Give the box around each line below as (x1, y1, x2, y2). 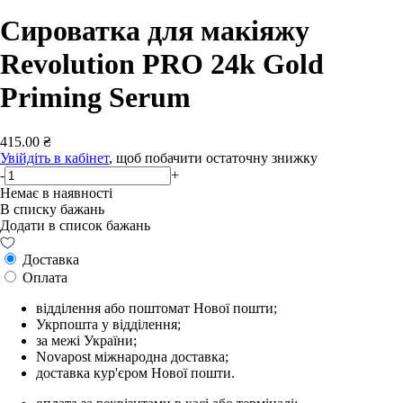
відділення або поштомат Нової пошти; (36, 300, 277, 316)
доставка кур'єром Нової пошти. (36, 364, 235, 381)
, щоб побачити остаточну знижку (109, 149, 318, 166)
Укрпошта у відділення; (36, 316, 181, 332)
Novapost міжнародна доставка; (36, 348, 228, 364)
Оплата (19, 269, 67, 285)
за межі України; (36, 332, 137, 348)
